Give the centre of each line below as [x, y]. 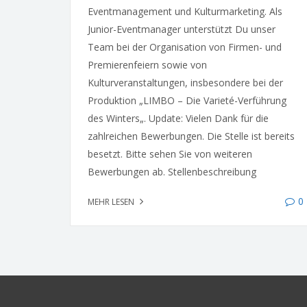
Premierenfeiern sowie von [147, 65]
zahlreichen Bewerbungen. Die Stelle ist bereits [191, 136]
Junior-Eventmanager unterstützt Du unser [182, 29]
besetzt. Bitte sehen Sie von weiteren [170, 154]
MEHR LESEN [112, 202]
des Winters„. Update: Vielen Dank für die [178, 118]
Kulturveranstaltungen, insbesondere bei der [185, 83]
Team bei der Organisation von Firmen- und [185, 47]
